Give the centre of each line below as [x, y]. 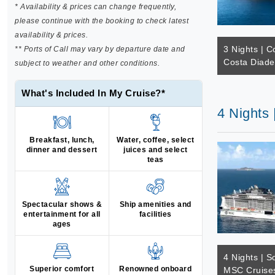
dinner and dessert [62, 150]
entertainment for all [62, 214]
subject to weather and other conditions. [87, 63]
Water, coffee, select [156, 140]
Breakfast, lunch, [62, 140]
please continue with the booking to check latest [102, 21]
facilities [155, 214]
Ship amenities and [155, 204]
